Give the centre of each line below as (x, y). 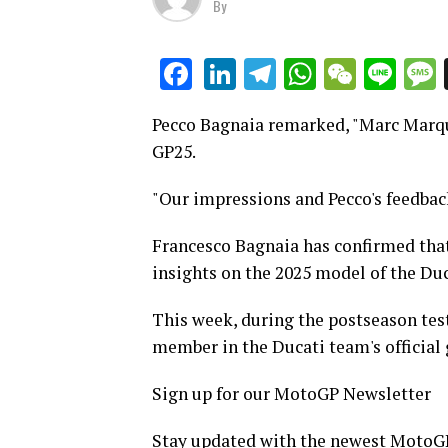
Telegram (340, 74)
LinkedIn (294, 74)
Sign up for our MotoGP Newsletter (291, 394)
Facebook (258, 74)
